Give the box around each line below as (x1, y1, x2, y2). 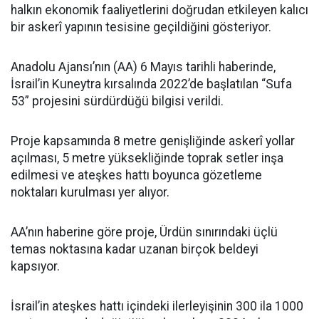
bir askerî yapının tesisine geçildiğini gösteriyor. (11, 19, 271, 34)
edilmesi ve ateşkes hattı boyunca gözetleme (11, 167, 262, 182)
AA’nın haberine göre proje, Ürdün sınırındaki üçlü (11, 224, 278, 239)
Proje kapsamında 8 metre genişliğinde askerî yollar (11, 133, 295, 148)
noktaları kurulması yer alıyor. (11, 184, 169, 199)
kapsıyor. (11, 258, 60, 273)
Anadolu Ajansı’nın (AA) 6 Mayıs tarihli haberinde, (11, 59, 276, 74)
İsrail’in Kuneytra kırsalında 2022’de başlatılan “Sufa (11, 76, 292, 91)
